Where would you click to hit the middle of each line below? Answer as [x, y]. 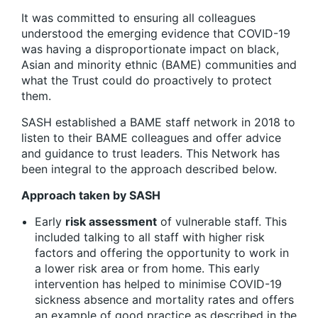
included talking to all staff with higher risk [150, 237]
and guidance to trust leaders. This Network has [150, 153]
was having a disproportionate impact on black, [150, 49]
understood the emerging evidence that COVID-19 [156, 33]
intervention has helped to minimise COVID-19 [158, 284]
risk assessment [111, 221]
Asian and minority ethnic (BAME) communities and [159, 64]
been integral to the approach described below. [149, 169]
